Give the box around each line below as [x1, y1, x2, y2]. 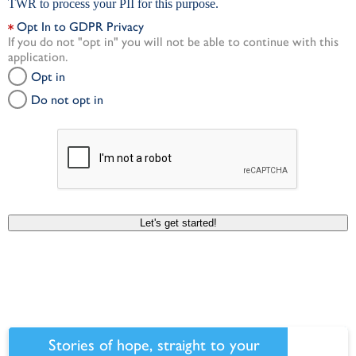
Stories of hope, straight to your [48, 335, 260, 354]
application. [8, 49, 68, 64]
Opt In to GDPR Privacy [17, 19, 144, 34]
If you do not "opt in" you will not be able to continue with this [8, 34, 339, 49]
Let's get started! [139, 217, 217, 229]
